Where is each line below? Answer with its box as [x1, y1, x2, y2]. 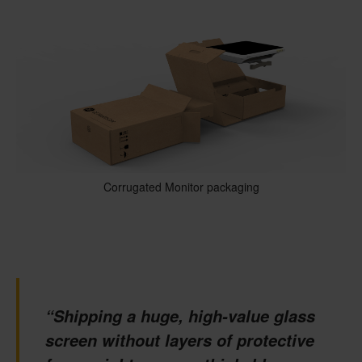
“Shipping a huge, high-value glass [45, 305, 315, 328]
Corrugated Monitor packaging [103, 179, 259, 196]
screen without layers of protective [45, 329, 314, 352]
